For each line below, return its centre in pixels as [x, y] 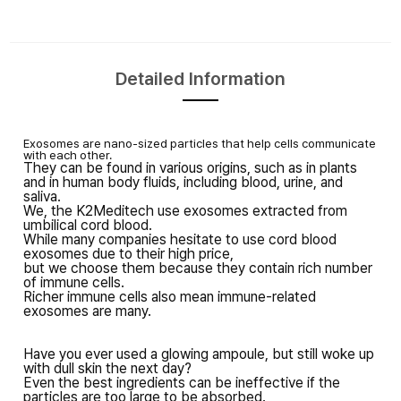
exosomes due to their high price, [128, 253]
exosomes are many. [87, 311]
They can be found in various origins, [138, 167]
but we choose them [90, 268]
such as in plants [305, 167]
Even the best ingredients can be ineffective [165, 382]
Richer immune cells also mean [120, 296]
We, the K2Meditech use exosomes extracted [170, 210]
